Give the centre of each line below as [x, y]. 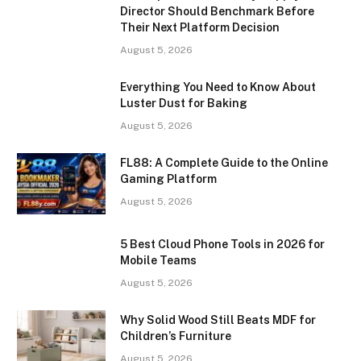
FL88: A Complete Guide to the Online [224, 163]
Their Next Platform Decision [200, 28]
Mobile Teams [158, 261]
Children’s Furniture [176, 336]
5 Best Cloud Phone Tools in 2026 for [222, 245]
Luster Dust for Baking [184, 104]
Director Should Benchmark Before [217, 12]
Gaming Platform [168, 179]
